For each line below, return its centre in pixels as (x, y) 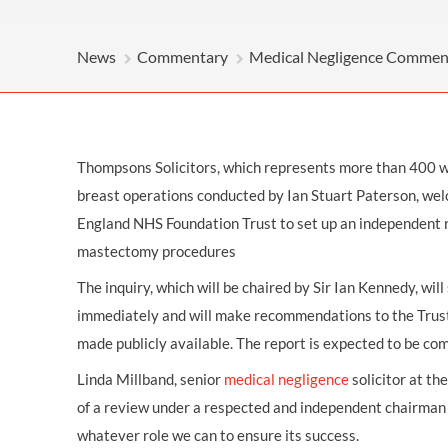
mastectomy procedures (156, 251)
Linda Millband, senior (150, 379)
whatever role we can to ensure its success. (218, 435)
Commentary (182, 56)
